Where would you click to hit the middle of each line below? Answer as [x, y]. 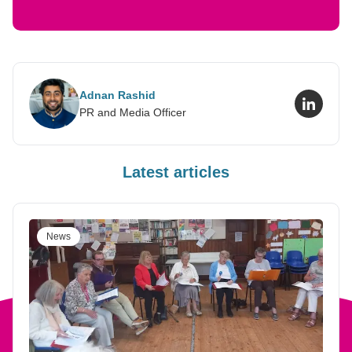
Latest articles [176, 172]
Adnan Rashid [117, 95]
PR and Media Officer [133, 112]
